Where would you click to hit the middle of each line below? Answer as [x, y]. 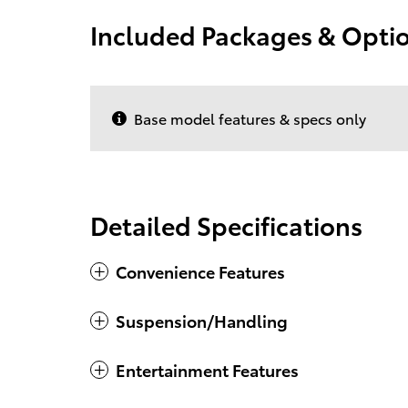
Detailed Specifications [226, 225]
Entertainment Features [207, 370]
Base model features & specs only [250, 118]
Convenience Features [200, 271]
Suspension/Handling [202, 321]
